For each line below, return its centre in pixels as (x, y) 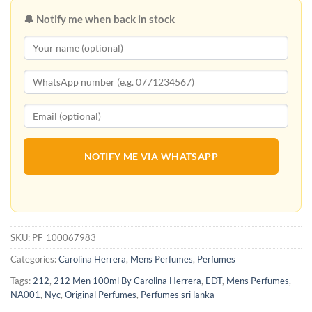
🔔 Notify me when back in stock (99, 18)
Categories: (34, 259)
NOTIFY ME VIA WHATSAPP (151, 156)
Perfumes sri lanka (178, 294)
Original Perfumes (101, 294)
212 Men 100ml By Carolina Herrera (127, 280)
